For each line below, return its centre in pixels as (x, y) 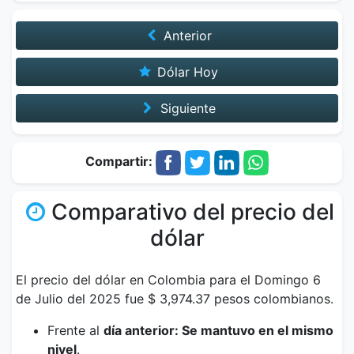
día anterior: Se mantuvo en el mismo (218, 330)
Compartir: (121, 162)
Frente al (75, 330)
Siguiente (186, 108)
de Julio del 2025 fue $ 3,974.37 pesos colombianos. (175, 299)
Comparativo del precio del (192, 212)
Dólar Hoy (186, 72)
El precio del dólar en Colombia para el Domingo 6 (168, 280)
